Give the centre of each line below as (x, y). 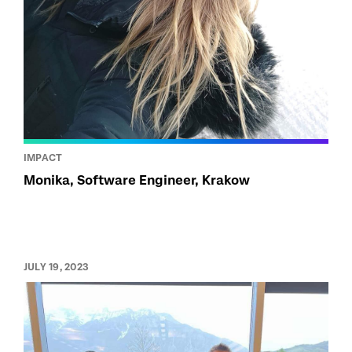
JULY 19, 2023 (57, 268)
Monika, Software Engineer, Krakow (137, 181)
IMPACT (43, 158)
